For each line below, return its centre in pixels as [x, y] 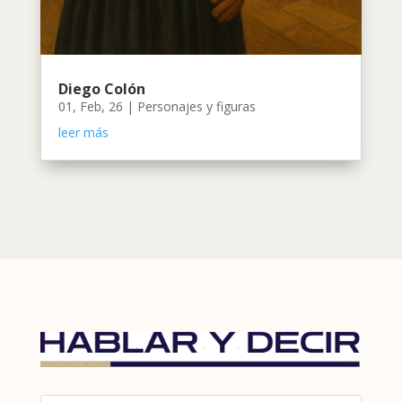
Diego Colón [101, 89]
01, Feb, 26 [90, 107]
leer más [83, 133]
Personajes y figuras [196, 107]
